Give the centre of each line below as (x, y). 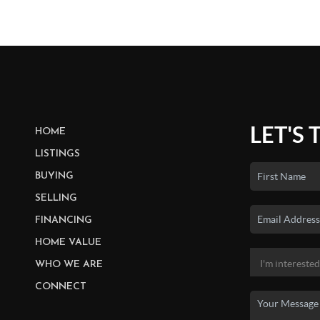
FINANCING (63, 221)
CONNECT (60, 287)
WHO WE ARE (69, 265)
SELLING (56, 199)
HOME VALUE (68, 243)
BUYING (54, 176)
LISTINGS (57, 154)
